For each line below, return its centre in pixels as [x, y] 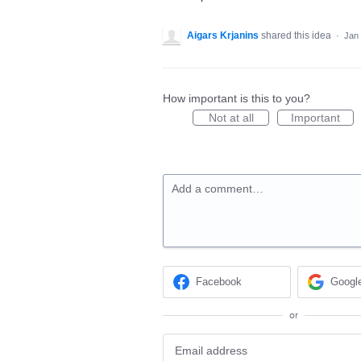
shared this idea [297, 35]
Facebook [219, 282]
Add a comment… [218, 189]
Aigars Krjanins [223, 35]
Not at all [231, 118]
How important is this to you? [237, 98]
